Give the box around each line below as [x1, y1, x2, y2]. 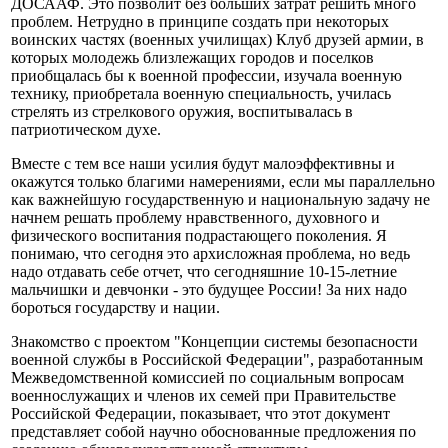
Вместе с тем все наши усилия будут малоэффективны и [11, 155, 395, 173]
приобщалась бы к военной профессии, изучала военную [11, 67, 402, 85]
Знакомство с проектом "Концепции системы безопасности [11, 333, 418, 351]
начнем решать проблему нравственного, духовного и [11, 209, 380, 227]
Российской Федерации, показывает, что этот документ [11, 405, 390, 423]
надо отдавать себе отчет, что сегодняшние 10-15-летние [11, 263, 397, 281]
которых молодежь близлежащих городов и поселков [11, 49, 374, 67]
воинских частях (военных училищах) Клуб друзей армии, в [11, 31, 424, 49]
